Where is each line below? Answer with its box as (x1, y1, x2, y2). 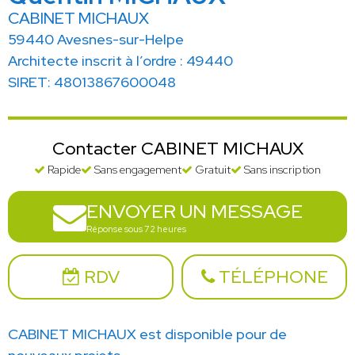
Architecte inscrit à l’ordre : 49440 (8, 52, 233, 71)
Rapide (45, 162, 81, 177)
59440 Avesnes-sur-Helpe (8, 30, 184, 49)
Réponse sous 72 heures (86, 223, 186, 235)
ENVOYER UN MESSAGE (86, 199, 303, 224)
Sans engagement (92, 162, 181, 177)
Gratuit (193, 162, 231, 177)
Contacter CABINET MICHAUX (52, 137, 303, 161)
